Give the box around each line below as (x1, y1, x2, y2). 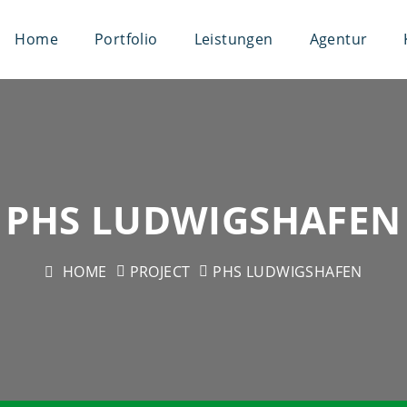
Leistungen (194, 29, 273, 49)
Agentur (309, 29, 368, 49)
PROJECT (129, 262, 191, 282)
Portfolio (94, 29, 158, 49)
